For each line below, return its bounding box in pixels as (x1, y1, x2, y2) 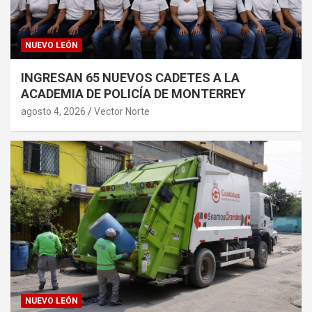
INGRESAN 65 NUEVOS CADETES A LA (21, 70, 240, 85)
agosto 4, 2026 (21, 105, 86, 117)
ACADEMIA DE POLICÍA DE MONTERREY (21, 86, 246, 101)
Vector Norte (94, 105, 150, 117)
